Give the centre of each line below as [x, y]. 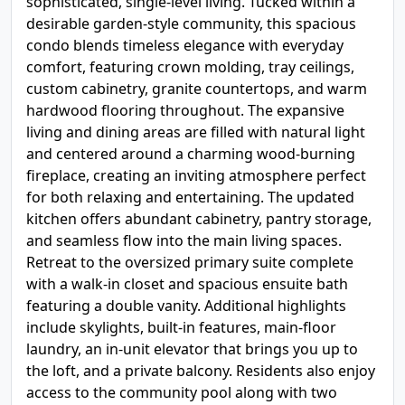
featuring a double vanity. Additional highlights [186, 306]
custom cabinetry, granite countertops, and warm [197, 89]
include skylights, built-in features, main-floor [181, 327]
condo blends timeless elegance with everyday [185, 45]
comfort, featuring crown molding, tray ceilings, [190, 67]
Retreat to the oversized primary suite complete [190, 262]
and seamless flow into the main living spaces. [184, 240]
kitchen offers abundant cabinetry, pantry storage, [199, 219]
